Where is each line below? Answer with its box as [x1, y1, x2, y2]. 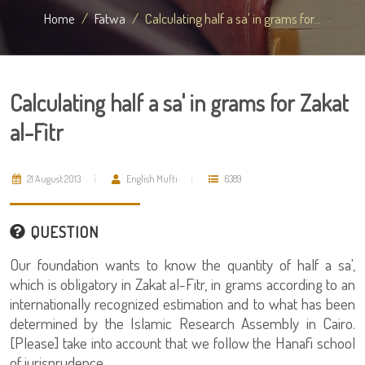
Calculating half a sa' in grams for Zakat [10, 88, 349, 117]
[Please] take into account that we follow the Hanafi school [10, 332, 355, 353]
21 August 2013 [25, 173, 81, 185]
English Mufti [125, 173, 178, 185]
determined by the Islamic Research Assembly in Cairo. [10, 313, 355, 333]
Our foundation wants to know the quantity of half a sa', [10, 254, 355, 275]
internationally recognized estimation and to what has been [10, 293, 355, 314]
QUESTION [26, 222, 99, 242]
